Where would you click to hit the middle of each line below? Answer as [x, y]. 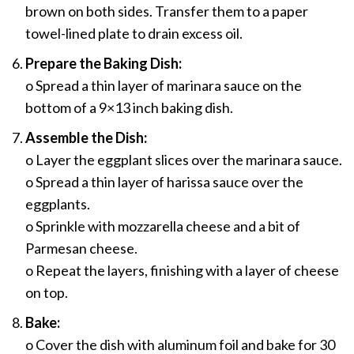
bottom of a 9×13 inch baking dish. [129, 108]
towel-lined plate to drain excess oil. [134, 34]
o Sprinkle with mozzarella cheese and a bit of [163, 226]
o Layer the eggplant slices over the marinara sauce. [184, 160]
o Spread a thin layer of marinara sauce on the [164, 86]
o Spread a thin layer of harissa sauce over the [164, 182]
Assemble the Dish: [86, 138]
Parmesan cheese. [81, 249]
